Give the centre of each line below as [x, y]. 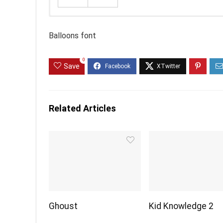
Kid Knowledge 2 [181, 206]
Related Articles [82, 108]
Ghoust [63, 206]
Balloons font [72, 35]
